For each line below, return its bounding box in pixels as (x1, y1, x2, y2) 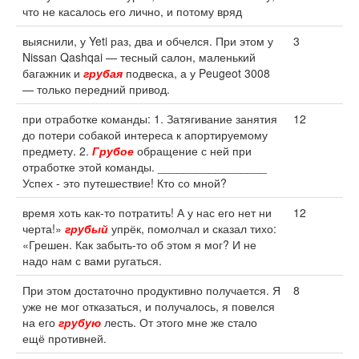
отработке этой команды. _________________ (22, 159, 267, 175)
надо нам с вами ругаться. (22, 252, 162, 268)
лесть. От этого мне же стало (101, 314, 257, 330)
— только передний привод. (22, 81, 170, 97)
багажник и (22, 65, 83, 81)
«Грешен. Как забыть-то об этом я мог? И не (22, 236, 256, 252)
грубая (83, 65, 123, 81)
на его (22, 314, 58, 330)
